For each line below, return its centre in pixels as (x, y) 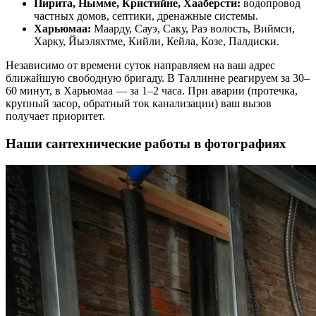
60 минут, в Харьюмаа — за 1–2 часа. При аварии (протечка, (152, 91)
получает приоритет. (55, 116)
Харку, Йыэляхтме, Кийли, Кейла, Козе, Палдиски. (157, 42)
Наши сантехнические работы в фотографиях (146, 143)
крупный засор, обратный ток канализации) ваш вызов (139, 104)
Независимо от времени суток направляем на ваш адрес (140, 66)
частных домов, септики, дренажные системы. (146, 16)
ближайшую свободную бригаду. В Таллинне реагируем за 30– (158, 78)
